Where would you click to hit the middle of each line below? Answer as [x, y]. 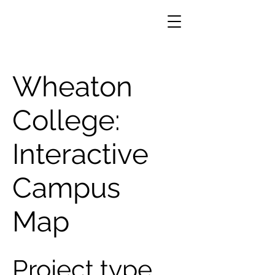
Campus [66, 188]
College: [66, 120]
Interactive [80, 154]
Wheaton [72, 87]
